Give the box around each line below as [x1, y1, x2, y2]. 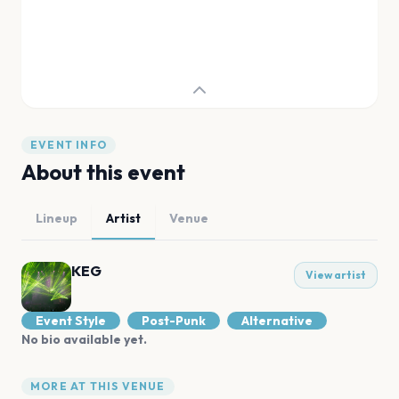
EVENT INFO [30, 138, 107, 151]
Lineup [36, 210, 77, 226]
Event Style [36, 313, 106, 329]
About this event [21, 159, 185, 185]
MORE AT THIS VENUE [30, 379, 166, 393]
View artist [305, 268, 366, 281]
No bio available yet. [21, 331, 147, 347]
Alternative [241, 313, 313, 329]
